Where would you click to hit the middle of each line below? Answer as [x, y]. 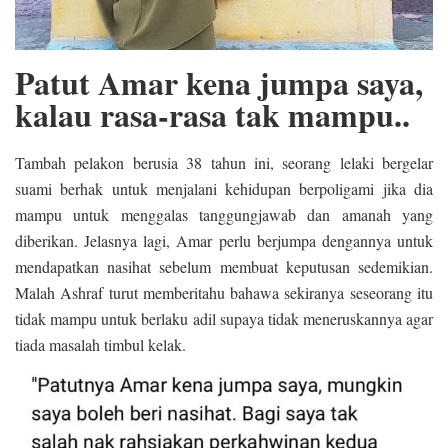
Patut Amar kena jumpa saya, [219, 82]
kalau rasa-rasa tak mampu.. [212, 114]
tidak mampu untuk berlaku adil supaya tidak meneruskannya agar [224, 318]
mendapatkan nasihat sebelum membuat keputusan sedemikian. [224, 266]
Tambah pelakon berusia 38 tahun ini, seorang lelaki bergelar [224, 162]
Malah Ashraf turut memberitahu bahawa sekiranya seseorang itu [224, 292]
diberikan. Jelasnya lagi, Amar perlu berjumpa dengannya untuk [224, 240]
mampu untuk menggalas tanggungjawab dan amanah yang [224, 214]
